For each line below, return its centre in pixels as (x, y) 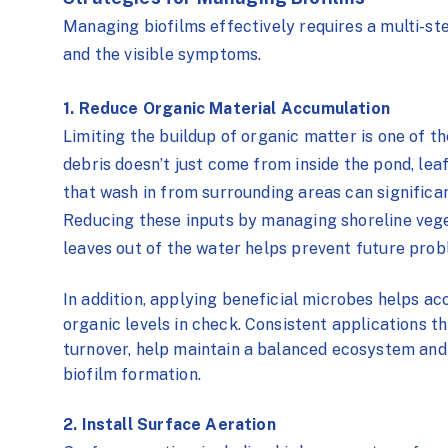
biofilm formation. (132, 375)
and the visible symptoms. (162, 54)
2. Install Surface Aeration (172, 424)
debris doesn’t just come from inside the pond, (241, 164)
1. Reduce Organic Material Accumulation (233, 108)
